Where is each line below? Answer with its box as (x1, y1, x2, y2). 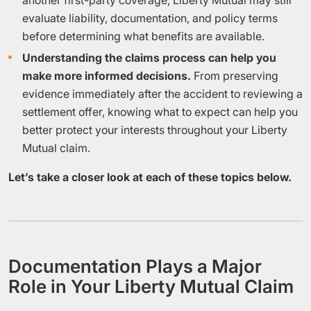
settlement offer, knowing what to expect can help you (22, 105, 298, 119)
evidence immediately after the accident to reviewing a (22, 87, 303, 101)
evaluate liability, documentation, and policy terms (22, 11, 278, 25)
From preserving (191, 69, 278, 83)
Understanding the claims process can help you (22, 51, 276, 65)
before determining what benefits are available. (22, 29, 264, 43)
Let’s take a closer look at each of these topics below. (8, 170, 292, 184)
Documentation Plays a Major (8, 255, 262, 277)
